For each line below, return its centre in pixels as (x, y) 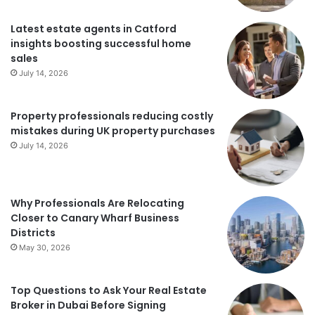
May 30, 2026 (45, 248)
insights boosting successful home (101, 44)
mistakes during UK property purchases (113, 131)
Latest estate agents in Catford (94, 29)
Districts (33, 233)
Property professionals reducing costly (112, 116)
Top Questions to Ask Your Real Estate (109, 291)
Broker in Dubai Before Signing (88, 306)
